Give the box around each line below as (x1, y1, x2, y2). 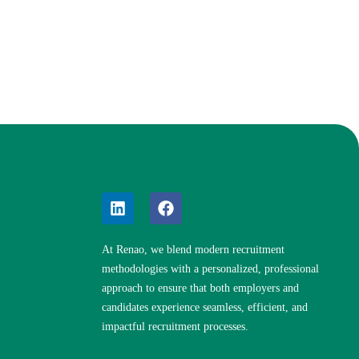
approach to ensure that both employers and (102, 282, 299, 294)
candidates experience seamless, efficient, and (102, 301, 308, 313)
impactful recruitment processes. (102, 321, 248, 333)
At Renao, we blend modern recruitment (102, 244, 284, 256)
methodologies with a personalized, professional (102, 263, 319, 275)
